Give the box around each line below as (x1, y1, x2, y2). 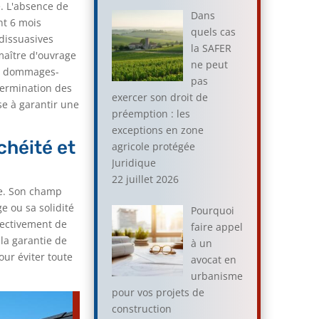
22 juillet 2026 (112, 172, 179, 186)
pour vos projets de (112, 285, 205, 299)
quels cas (190, 24, 236, 38)
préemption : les (112, 106, 191, 120)
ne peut (190, 57, 228, 71)
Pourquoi (190, 203, 234, 217)
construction (112, 301, 172, 315)
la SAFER (190, 41, 231, 55)
